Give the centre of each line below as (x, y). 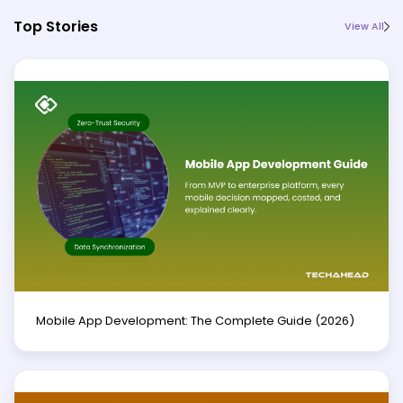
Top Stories (56, 26)
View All (364, 26)
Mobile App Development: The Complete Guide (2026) (195, 320)
